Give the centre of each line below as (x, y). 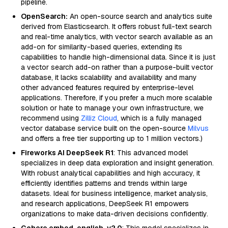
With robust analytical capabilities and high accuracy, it (110, 173)
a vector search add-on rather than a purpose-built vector (117, 67)
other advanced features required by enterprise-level (107, 88)
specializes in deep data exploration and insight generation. (117, 163)
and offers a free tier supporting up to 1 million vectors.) (112, 138)
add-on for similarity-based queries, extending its (102, 47)
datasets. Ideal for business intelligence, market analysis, (114, 193)
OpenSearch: (44, 16)
